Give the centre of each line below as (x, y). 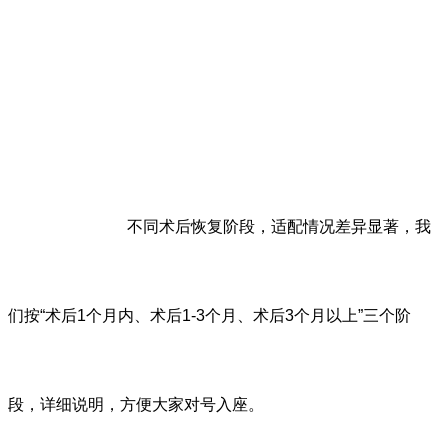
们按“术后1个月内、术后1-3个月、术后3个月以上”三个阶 (209, 316)
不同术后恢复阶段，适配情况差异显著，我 (279, 227)
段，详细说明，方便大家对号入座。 (136, 405)
